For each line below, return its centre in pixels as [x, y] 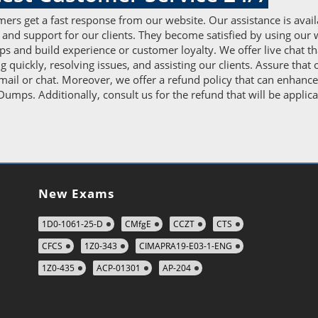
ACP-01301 [119, 268]
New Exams [76, 193]
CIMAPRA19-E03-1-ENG [186, 246]
